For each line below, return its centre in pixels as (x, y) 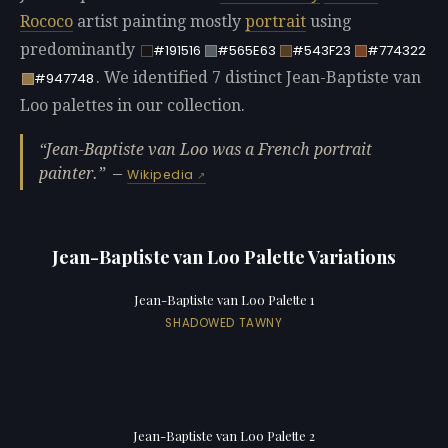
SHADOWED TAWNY (224, 322)
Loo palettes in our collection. (132, 106)
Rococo (46, 22)
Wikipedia (160, 174)
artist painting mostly (159, 22)
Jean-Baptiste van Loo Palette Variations (224, 256)
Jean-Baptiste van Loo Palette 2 (224, 436)
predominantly (79, 50)
